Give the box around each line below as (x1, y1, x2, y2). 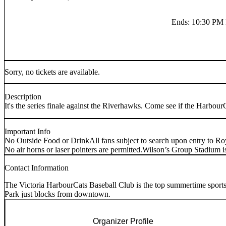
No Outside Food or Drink (5, 136, 89, 145)
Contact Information (5, 163, 69, 173)
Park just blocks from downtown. (5, 190, 110, 199)
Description (5, 92, 41, 101)
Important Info (5, 127, 50, 136)
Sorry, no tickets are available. (5, 67, 100, 76)
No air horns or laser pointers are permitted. (5, 145, 142, 154)
